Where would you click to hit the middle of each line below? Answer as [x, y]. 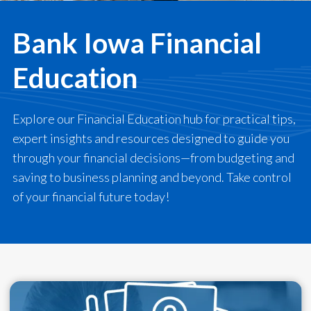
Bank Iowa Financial [137, 42]
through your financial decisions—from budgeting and [153, 157]
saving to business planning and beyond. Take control [152, 177]
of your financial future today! [91, 196]
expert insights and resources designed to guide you [151, 138]
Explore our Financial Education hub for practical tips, [154, 118]
